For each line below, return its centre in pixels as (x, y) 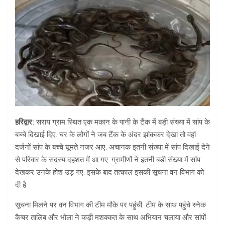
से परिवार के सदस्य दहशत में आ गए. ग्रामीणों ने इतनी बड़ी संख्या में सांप (108, 160)
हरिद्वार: (26, 122)
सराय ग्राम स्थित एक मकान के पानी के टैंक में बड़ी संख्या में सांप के (123, 122)
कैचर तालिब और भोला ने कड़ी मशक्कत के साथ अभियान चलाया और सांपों (110, 218)
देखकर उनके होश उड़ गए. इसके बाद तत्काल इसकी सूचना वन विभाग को (109, 173)
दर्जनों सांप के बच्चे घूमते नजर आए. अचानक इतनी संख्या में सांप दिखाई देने (113, 147)
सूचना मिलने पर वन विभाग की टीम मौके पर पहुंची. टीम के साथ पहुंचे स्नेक (110, 205)
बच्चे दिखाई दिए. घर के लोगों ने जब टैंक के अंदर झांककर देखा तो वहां (105, 135)
